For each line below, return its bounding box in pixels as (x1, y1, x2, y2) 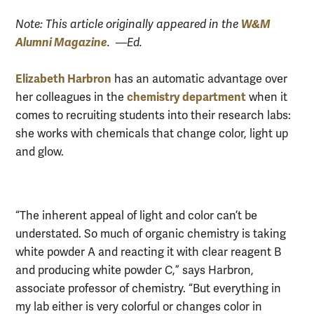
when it (246, 90, 287, 105)
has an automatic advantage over (111, 72, 287, 87)
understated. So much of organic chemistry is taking (15, 226, 286, 241)
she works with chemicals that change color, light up (15, 127, 288, 142)
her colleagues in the (15, 90, 127, 105)
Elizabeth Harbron (15, 71, 111, 87)
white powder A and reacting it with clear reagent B (15, 245, 281, 259)
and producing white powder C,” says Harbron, (15, 263, 254, 278)
